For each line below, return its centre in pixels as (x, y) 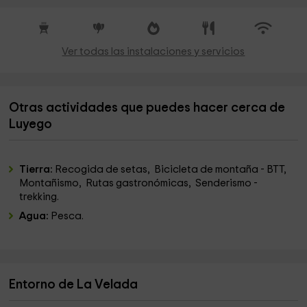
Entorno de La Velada (74, 285)
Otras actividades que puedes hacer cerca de (147, 108)
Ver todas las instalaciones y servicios (153, 52)
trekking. (40, 197)
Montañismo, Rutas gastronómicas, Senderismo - (139, 183)
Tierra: (37, 170)
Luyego (31, 124)
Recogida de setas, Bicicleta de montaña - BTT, (172, 170)
